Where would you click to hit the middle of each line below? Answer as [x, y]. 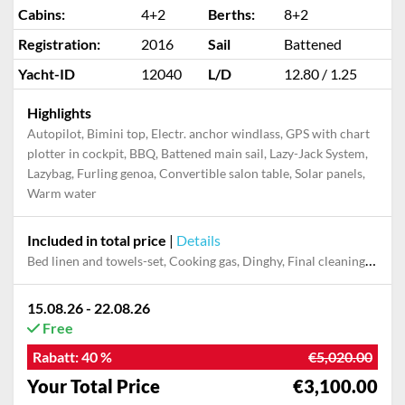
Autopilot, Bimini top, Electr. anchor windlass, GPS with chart [198, 133]
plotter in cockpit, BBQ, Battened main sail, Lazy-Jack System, [198, 153]
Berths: [231, 14]
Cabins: [42, 14]
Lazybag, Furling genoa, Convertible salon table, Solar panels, [196, 173]
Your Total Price [94, 386]
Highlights [59, 113]
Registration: [59, 44]
